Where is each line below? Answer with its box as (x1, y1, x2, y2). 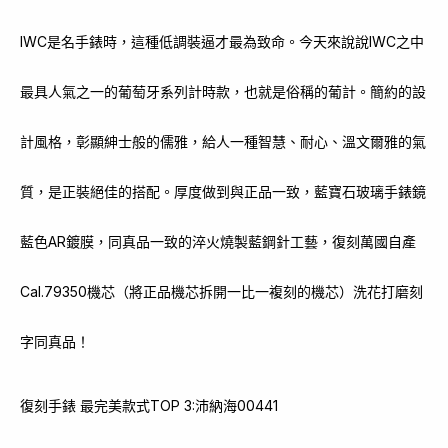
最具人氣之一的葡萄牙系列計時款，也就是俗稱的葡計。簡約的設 (20, 83, 426, 100)
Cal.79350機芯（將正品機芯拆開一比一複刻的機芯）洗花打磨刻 (20, 283, 423, 300)
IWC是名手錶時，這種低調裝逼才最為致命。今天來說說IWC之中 (20, 33, 424, 50)
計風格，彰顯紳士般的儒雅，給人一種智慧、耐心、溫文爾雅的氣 (20, 133, 426, 150)
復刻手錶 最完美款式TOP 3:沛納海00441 (20, 397, 278, 414)
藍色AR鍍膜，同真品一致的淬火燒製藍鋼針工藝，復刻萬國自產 (20, 233, 416, 250)
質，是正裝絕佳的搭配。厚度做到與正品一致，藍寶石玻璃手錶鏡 (20, 183, 426, 200)
